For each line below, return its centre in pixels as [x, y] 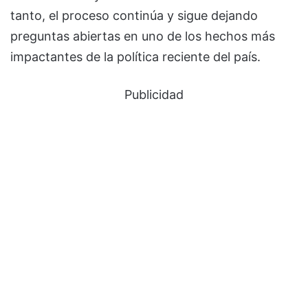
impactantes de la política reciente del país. [135, 56]
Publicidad [154, 94]
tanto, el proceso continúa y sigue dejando [134, 15]
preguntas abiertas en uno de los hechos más [143, 36]
